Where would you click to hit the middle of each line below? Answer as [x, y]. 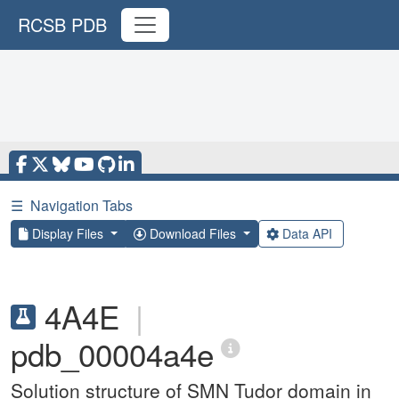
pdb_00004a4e [112, 354]
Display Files [68, 233]
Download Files [192, 233]
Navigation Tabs [81, 205]
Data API [307, 233]
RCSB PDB [62, 24]
